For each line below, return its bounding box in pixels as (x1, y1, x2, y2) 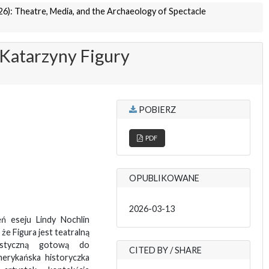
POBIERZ (136, 104, 176, 115)
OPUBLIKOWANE (128, 173, 199, 184)
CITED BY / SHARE (128, 245, 202, 256)
